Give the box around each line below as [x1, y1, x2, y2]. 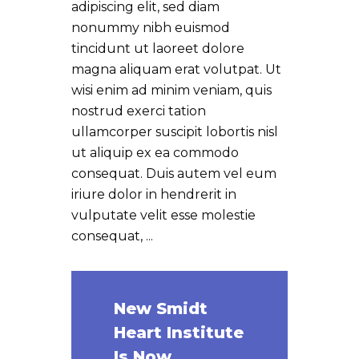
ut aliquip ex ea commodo [71, 144, 239, 160]
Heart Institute [114, 323, 244, 342]
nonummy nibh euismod [71, 19, 230, 35]
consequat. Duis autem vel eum [71, 165, 276, 181]
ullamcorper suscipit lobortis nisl [71, 123, 278, 139]
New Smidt [114, 299, 208, 318]
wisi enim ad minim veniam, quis [71, 82, 272, 98]
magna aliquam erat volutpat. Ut [71, 61, 281, 77]
